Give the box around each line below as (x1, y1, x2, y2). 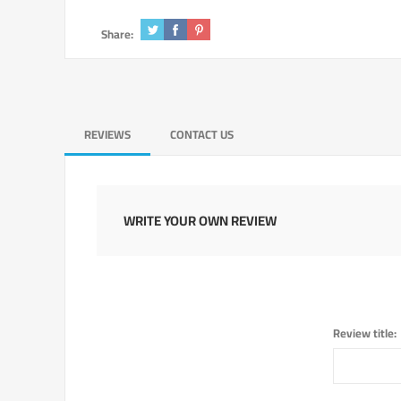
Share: (101, 23, 133, 45)
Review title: (333, 322, 397, 344)
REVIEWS (84, 124, 131, 145)
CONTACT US (170, 124, 234, 145)
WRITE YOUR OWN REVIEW (124, 208, 277, 234)
